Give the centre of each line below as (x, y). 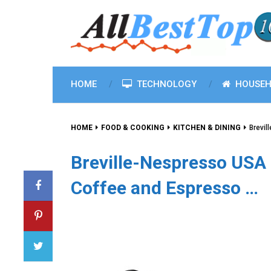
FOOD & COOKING (133, 128)
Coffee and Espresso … (165, 188)
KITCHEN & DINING (207, 128)
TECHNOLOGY (165, 84)
